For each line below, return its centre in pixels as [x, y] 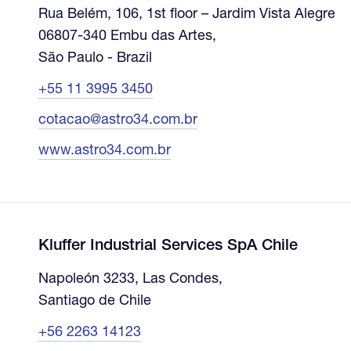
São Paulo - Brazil [95, 58]
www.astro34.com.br [104, 151]
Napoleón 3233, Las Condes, [130, 279]
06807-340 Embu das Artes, [127, 36]
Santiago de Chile [94, 301]
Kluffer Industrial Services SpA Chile [168, 246]
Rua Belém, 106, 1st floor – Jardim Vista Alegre [186, 14]
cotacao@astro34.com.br [118, 120]
